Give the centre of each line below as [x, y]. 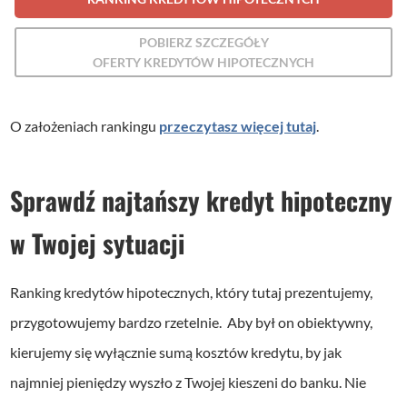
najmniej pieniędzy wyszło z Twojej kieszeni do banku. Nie [189, 382]
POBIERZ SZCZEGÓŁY [203, 42]
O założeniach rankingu [85, 126]
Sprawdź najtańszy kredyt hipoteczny [202, 201]
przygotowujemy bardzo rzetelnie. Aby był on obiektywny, [192, 323]
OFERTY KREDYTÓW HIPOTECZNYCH [203, 62]
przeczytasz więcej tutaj [238, 126]
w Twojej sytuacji [98, 243]
